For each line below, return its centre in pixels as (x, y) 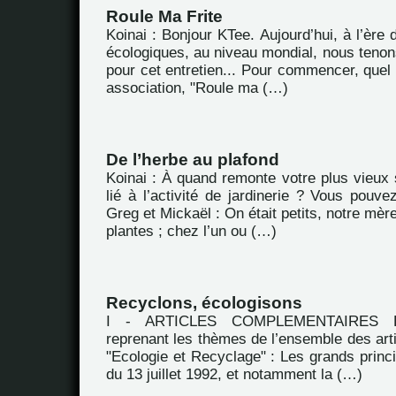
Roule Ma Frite (164, 16)
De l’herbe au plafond (193, 160)
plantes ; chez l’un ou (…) (191, 231)
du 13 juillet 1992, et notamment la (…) (234, 374)
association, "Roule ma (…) (197, 88)
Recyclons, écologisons (204, 303)
